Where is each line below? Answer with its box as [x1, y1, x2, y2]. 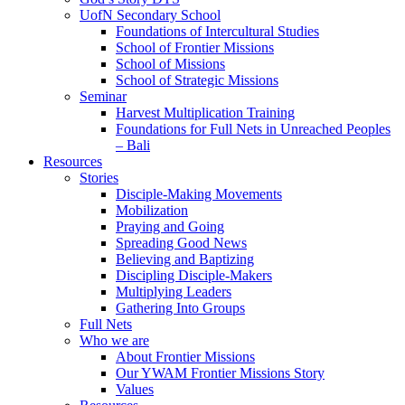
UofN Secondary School [80, 7, 221, 23]
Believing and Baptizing [116, 251, 254, 267]
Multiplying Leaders [116, 284, 231, 299]
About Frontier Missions [116, 349, 255, 364]
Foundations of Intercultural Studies [116, 24, 319, 39]
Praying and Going [116, 219, 224, 234]
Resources [43, 154, 102, 169]
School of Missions [116, 56, 225, 71]
